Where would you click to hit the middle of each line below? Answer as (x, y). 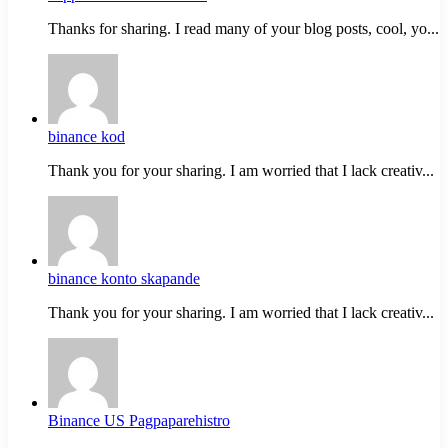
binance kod (86, 136)
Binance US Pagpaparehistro (139, 420)
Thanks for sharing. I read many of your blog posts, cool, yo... (243, 28)
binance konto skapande (124, 278)
